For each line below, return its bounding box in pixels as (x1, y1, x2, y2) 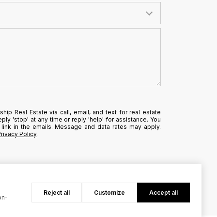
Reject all (44, 189, 70, 196)
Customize (94, 189, 125, 196)
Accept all (149, 189, 178, 196)
